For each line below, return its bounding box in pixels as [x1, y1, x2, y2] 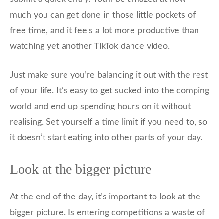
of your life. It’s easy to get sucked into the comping [10, 87, 209, 96]
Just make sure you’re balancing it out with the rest [10, 71, 208, 80]
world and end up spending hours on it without [10, 102, 191, 111]
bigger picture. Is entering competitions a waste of [10, 208, 205, 218]
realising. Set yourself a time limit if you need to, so [10, 118, 207, 127]
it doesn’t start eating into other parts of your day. [10, 133, 202, 143]
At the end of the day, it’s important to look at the [10, 193, 200, 202]
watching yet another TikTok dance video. [10, 42, 170, 51]
